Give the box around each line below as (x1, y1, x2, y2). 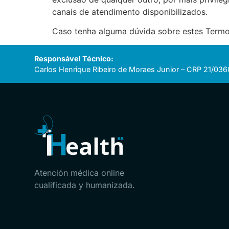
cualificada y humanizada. (34, 179, 135, 190)
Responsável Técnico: (34, 54, 114, 63)
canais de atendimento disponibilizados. (52, 6, 208, 17)
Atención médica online (34, 167, 125, 178)
